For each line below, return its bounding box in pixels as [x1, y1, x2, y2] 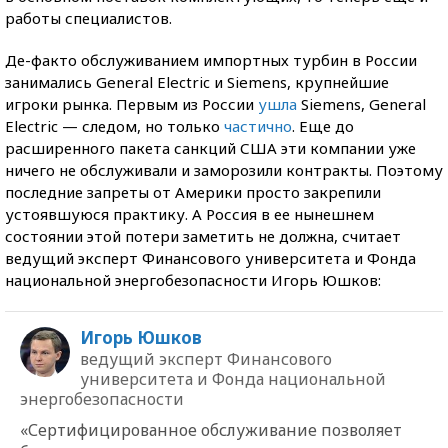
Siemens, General [297, 93, 426, 114]
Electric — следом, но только [5, 115, 224, 136]
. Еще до [292, 115, 354, 136]
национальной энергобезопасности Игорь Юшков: [5, 269, 381, 290]
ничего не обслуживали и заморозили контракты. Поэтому [5, 159, 443, 180]
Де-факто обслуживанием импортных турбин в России [5, 49, 417, 70]
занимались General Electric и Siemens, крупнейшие [5, 71, 389, 92]
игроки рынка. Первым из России [5, 93, 258, 114]
